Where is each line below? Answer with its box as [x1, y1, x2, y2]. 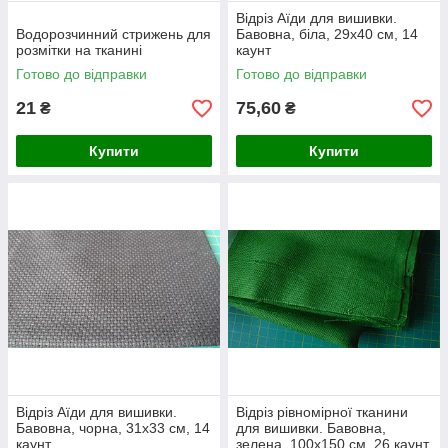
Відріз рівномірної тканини [236, 404, 408, 420]
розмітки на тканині [16, 42, 142, 58]
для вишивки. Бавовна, [236, 420, 386, 436]
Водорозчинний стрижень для [16, 26, 211, 42]
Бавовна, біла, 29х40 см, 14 [236, 26, 418, 42]
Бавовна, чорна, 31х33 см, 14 [16, 420, 210, 436]
